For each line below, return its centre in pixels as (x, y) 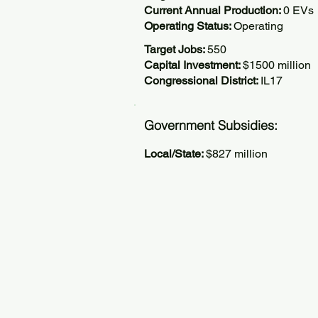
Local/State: (175, 154)
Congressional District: (202, 81)
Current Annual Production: (214, 10)
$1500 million (277, 65)
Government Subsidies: (211, 125)
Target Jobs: (176, 49)
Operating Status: (189, 26)
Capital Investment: (193, 65)
